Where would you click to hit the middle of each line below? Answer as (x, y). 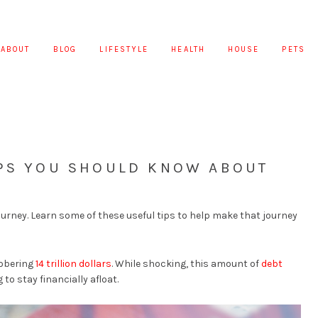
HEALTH (188, 49)
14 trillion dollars (73, 264)
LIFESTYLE (124, 49)
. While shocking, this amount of (186, 264)
